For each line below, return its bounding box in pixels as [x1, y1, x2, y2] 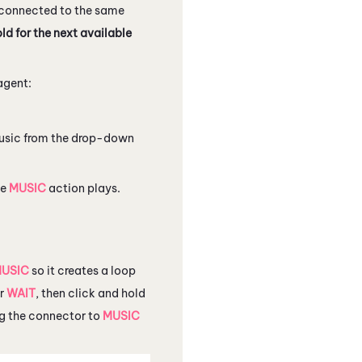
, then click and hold [36, 285, 145, 301]
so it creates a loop [29, 263, 136, 278]
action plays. [46, 180, 120, 196]
